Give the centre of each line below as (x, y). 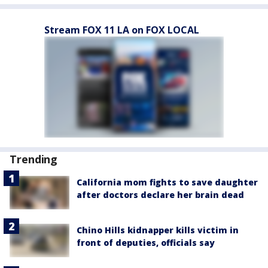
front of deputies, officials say (146, 243)
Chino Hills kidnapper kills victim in (158, 230)
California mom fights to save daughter (167, 182)
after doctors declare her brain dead (160, 194)
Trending (34, 159)
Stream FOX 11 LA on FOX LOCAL (122, 30)
